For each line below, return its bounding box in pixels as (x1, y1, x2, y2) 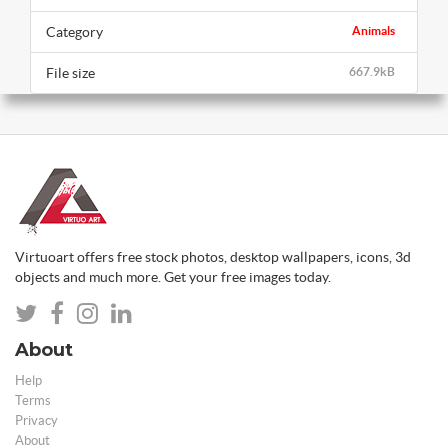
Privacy (15, 413, 58, 429)
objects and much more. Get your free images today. (15, 269, 331, 286)
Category (46, 24, 103, 41)
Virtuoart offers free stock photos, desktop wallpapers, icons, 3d (15, 249, 411, 266)
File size (46, 65, 95, 82)
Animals (352, 24, 395, 38)
